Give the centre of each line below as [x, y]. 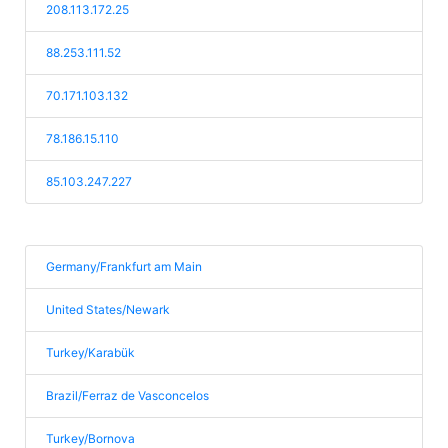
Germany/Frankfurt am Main [124, 266]
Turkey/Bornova [90, 438]
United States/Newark [108, 309]
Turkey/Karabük [90, 352]
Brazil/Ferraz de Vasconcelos [127, 395]
